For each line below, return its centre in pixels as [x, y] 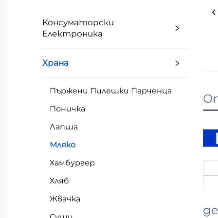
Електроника [73, 34]
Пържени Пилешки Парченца [111, 91]
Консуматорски [78, 22]
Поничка [67, 109]
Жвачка [65, 199]
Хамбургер [72, 163]
